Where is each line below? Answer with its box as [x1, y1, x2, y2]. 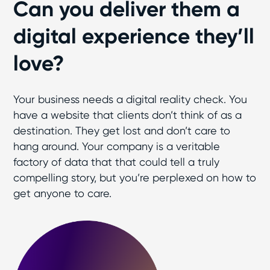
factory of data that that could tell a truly [13, 155, 220, 168]
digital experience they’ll [13, 24, 255, 49]
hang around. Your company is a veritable [13, 140, 221, 152]
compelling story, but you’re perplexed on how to [13, 171, 257, 184]
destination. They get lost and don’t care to [13, 124, 231, 137]
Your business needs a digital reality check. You [13, 93, 248, 105]
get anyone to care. [13, 187, 112, 199]
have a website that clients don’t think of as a [13, 108, 242, 121]
